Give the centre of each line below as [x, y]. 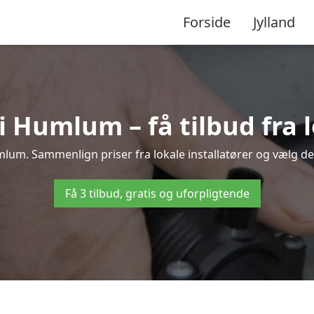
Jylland [274, 22]
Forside [207, 22]
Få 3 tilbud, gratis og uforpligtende [157, 193]
